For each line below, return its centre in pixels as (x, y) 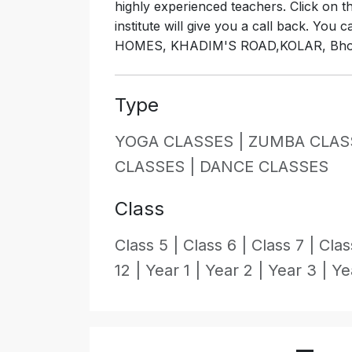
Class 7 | (285, 246)
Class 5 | (149, 246)
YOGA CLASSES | (181, 142)
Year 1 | (175, 271)
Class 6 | (217, 246)
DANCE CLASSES (264, 167)
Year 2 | (236, 271)
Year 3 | (300, 271)
